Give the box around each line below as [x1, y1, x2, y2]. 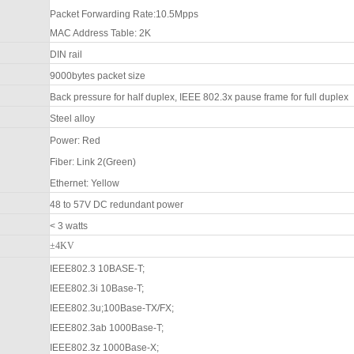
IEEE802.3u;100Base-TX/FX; [49, 302, 174, 314]
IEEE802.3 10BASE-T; [49, 262, 145, 274]
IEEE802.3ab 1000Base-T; [49, 322, 168, 333]
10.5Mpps [155, 8, 198, 20]
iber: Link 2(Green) [55, 156, 136, 168]
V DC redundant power [84, 198, 183, 210]
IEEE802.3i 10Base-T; [49, 282, 144, 294]
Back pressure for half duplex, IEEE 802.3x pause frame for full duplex [49, 91, 348, 103]
